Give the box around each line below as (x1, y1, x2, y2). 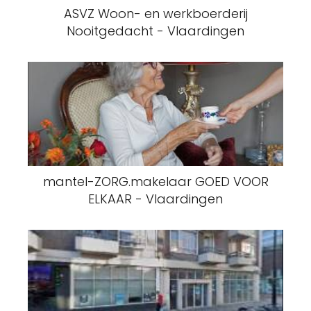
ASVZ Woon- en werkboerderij (63, 5, 248, 22)
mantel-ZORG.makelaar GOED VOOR (42, 173, 269, 190)
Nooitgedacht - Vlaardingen (67, 22, 244, 40)
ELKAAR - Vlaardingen (88, 190, 223, 208)
